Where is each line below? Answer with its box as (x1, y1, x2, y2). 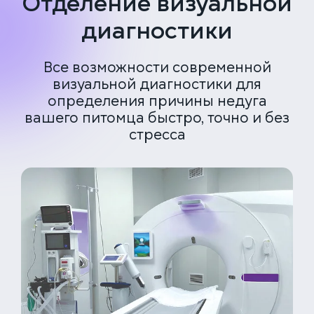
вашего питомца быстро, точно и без (25, 108, 289, 128)
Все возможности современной (43, 57, 271, 77)
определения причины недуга (47, 91, 267, 111)
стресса (128, 125, 186, 144)
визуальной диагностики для (53, 74, 261, 94)
